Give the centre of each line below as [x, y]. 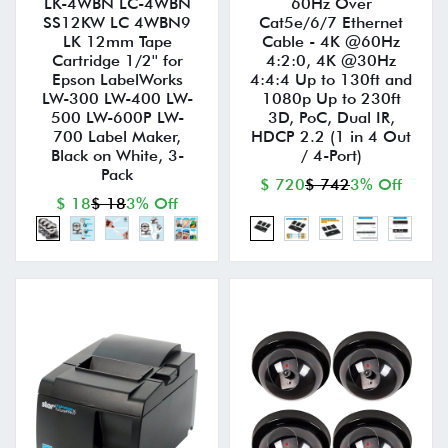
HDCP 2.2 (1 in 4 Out [331, 137]
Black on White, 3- [117, 156]
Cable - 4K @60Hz [331, 42]
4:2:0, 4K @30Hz [331, 61]
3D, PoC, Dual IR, [331, 118]
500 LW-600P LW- [117, 118]
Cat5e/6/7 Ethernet [331, 23]
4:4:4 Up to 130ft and [331, 80]
